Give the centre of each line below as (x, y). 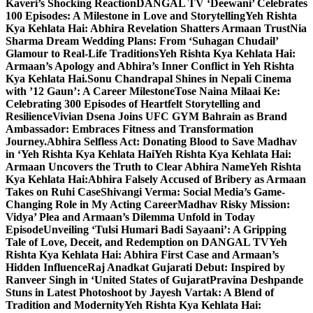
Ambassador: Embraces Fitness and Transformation (130, 129)
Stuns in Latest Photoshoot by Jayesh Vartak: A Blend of (140, 292)
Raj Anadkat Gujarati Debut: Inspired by (186, 267)
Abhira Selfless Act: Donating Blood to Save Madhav (172, 141)
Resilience (29, 116)
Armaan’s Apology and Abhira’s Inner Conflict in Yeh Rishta (150, 66)
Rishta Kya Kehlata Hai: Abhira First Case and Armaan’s (142, 255)
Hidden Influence (46, 267)
